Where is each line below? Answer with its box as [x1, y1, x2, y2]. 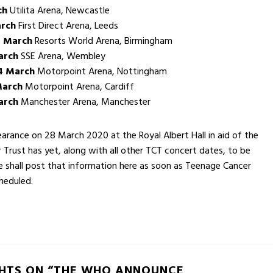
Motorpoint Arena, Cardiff [23, 78, 134, 94]
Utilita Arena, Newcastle [7, 2, 110, 18]
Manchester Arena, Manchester [18, 93, 151, 110]
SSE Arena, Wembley [18, 48, 105, 64]
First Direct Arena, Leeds [16, 17, 118, 34]
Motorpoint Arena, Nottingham [35, 63, 167, 79]
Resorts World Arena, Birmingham [32, 32, 172, 49]
